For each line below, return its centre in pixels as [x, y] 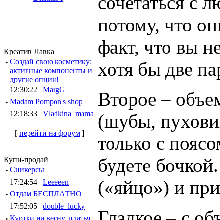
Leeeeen [56, 182]
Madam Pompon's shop [46, 101]
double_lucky [64, 206]
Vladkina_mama [68, 114]
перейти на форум [50, 133]
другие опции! [34, 79]
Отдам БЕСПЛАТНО [46, 194]
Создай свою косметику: [51, 62]
